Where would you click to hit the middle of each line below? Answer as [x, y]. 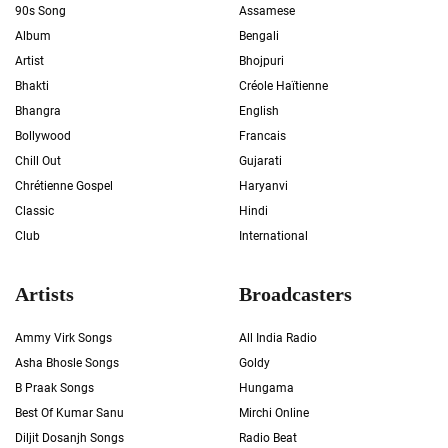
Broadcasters [295, 294]
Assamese [267, 11]
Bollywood [43, 136]
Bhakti [32, 86]
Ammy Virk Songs [63, 338]
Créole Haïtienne [283, 86]
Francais [262, 136]
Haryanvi [263, 186]
